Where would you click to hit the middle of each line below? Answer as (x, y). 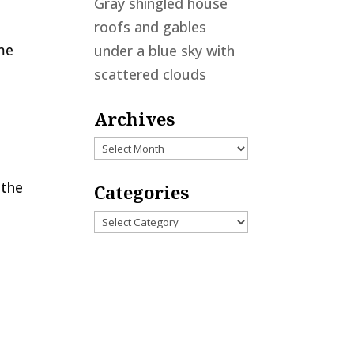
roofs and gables (151, 27)
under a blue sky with (165, 51)
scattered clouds (151, 74)
